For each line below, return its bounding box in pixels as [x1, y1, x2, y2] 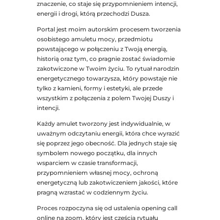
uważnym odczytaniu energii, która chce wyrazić [36, 130, 180, 137]
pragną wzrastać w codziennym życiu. [36, 189, 148, 196]
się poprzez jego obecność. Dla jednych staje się [36, 139, 177, 147]
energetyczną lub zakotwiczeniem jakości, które [36, 179, 178, 187]
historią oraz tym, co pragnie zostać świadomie [36, 55, 175, 63]
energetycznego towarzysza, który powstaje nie [36, 75, 177, 82]
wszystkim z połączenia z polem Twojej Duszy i [36, 94, 174, 102]
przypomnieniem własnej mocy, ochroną [36, 169, 158, 177]
